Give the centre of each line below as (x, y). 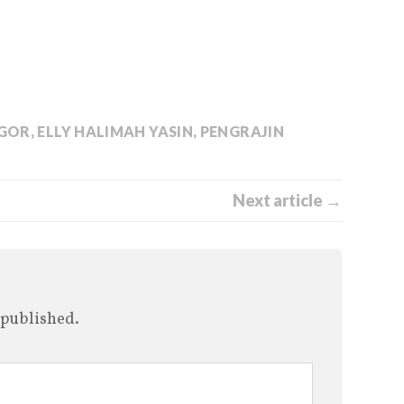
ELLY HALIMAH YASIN (115, 132)
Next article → (287, 201)
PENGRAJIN (242, 132)
